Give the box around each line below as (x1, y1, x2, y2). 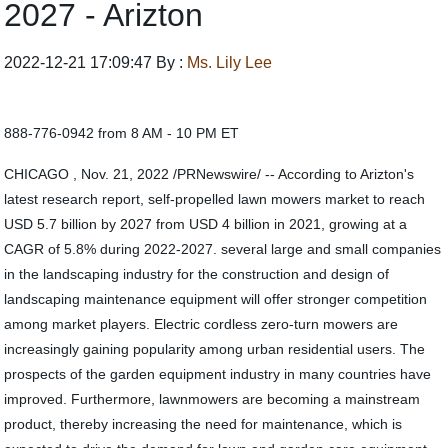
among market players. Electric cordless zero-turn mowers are (4, 316, 399, 332)
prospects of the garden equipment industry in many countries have (4, 366, 432, 382)
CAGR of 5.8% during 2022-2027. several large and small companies (4, 241, 442, 257)
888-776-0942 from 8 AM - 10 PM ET (4, 125, 240, 141)
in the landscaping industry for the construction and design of (4, 266, 390, 282)
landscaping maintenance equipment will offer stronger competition (4, 291, 428, 307)
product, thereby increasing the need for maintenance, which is (4, 416, 403, 432)
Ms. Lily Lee (187, 54, 273, 71)
